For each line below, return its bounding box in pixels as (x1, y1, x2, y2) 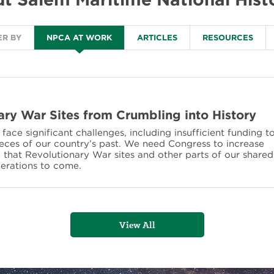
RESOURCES (202, 32, 253, 42)
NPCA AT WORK (46, 32, 112, 42)
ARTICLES (137, 32, 177, 42)
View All (119, 218, 155, 231)
